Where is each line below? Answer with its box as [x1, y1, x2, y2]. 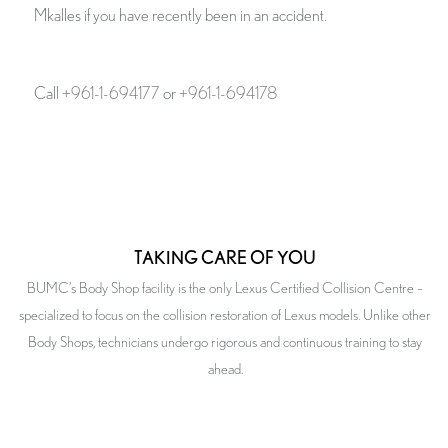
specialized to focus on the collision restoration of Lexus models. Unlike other [19, 308, 431, 324]
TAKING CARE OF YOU [134, 247, 316, 268]
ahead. [207, 362, 243, 378]
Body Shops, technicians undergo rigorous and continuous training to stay [28, 335, 422, 351]
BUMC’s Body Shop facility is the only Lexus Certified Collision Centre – [27, 281, 423, 297]
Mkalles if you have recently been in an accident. [34, 7, 411, 25]
